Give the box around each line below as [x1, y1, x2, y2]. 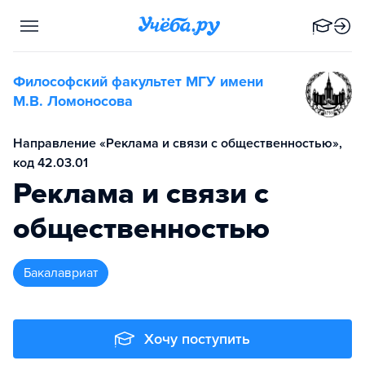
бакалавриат [31, 265, 98, 281]
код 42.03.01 [13, 155, 88, 171]
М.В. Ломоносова [13, 92, 133, 110]
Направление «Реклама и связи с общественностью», [13, 135, 342, 152]
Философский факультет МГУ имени [13, 73, 263, 90]
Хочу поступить [144, 330, 250, 348]
